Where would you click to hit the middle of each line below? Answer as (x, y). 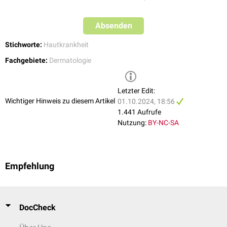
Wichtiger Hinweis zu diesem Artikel (60, 101)
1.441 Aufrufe (139, 112)
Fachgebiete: (26, 61)
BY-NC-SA (163, 123)
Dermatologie (70, 61)
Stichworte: (24, 45)
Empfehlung (30, 166)
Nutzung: (132, 123)
